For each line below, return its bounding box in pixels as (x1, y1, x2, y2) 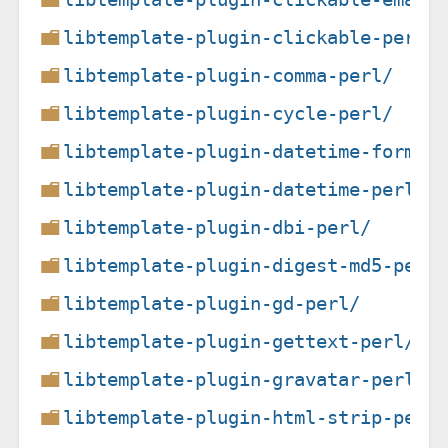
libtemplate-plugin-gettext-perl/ (63, 329, 416, 353)
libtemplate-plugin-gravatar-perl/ (63, 367, 427, 391)
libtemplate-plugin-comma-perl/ (63, 63, 394, 87)
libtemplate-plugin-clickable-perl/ (63, 25, 438, 49)
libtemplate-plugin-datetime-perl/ (63, 177, 427, 201)
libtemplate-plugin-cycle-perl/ (63, 101, 394, 125)
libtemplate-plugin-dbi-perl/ (63, 215, 372, 239)
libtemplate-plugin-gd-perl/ (63, 291, 361, 315)
